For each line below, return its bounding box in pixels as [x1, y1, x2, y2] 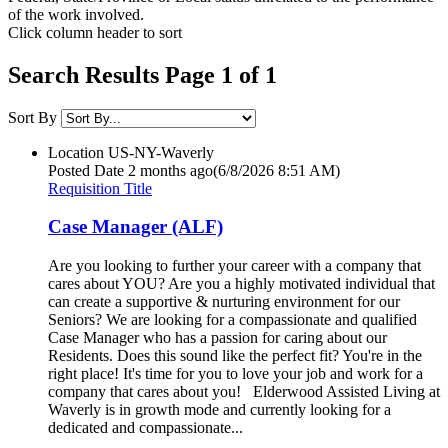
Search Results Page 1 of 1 [8, 61, 277, 88]
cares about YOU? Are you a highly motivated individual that [48, 275, 435, 293]
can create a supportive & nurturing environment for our [48, 293, 400, 311]
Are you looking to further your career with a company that [48, 257, 421, 275]
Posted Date [48, 161, 124, 179]
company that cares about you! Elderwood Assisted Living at [48, 383, 440, 401]
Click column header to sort [8, 23, 182, 41]
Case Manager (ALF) [48, 216, 223, 238]
